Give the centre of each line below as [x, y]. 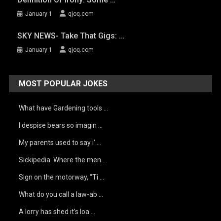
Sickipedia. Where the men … [63, 160]
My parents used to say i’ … [60, 143]
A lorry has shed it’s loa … [57, 212]
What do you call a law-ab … [61, 194]
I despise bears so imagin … [61, 125]
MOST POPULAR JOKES [63, 84]
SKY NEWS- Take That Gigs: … [71, 36]
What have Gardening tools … [64, 108]
